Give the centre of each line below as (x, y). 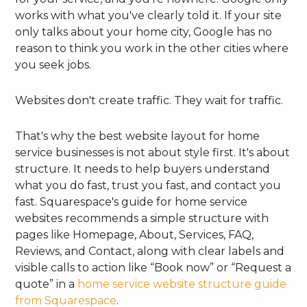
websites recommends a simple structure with (142, 219)
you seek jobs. (53, 65)
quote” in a (47, 284)
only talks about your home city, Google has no (144, 32)
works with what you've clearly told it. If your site (149, 16)
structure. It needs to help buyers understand (143, 169)
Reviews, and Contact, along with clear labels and (150, 251)
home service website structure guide (182, 284)
